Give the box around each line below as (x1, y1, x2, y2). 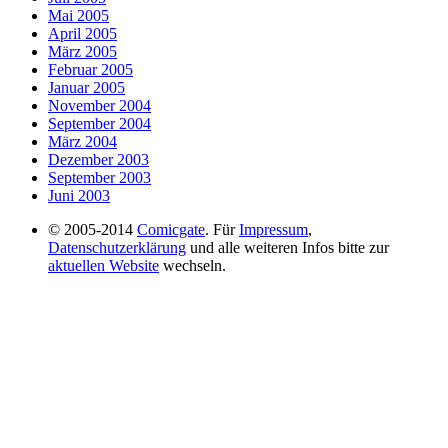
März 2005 (48, 43, 117, 61)
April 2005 (48, 25, 117, 43)
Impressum (239, 221, 308, 239)
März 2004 (48, 133, 117, 151)
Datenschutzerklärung (48, 239, 186, 257)
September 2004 (48, 115, 151, 133)
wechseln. (159, 257, 226, 275)
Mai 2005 (48, 7, 109, 25)
